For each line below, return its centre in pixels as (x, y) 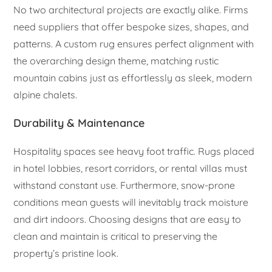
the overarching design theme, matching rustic (116, 61)
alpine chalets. (46, 95)
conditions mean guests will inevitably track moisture (131, 202)
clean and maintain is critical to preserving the (116, 236)
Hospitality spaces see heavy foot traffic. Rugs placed (134, 151)
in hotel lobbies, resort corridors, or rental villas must (131, 168)
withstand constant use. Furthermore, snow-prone (124, 185)
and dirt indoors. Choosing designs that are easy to (127, 219)
